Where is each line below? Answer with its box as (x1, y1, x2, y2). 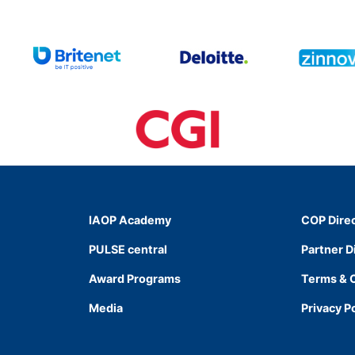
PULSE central (88, 242, 167, 256)
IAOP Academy (88, 212, 171, 227)
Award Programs (88, 271, 181, 285)
